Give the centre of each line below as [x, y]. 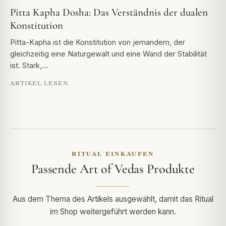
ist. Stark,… [29, 65]
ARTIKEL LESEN [39, 83]
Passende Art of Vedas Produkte [113, 168]
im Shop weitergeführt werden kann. [113, 211]
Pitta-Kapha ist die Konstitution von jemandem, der [98, 42]
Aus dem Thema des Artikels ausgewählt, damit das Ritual [113, 199]
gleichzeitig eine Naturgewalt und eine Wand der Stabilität [108, 53]
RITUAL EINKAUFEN [113, 153]
